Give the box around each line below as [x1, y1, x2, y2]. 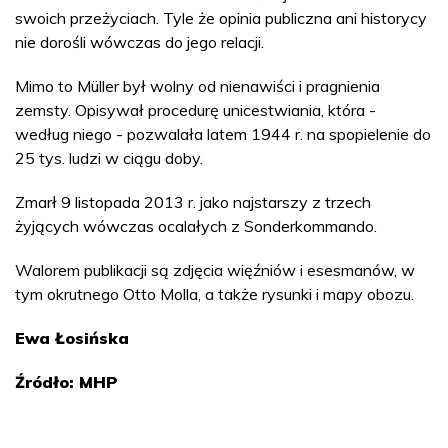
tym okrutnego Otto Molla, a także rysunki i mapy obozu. [15, 284, 414, 304]
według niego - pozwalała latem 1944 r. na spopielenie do [15, 124, 431, 144]
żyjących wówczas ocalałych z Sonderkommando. [15, 216, 381, 236]
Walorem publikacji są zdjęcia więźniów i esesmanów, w [15, 260, 415, 280]
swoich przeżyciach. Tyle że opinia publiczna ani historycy [15, 8, 427, 28]
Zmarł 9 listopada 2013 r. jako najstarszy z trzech [15, 192, 371, 212]
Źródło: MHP [15, 372, 117, 392]
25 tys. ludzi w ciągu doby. [15, 148, 203, 168]
